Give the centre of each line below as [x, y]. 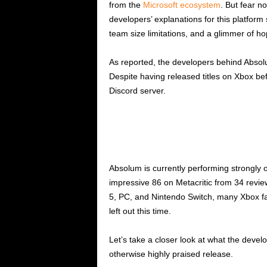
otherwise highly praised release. [171, 254]
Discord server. [137, 91]
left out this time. [140, 211]
